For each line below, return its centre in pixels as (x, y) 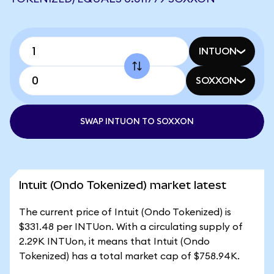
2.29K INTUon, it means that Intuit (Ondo (114, 242)
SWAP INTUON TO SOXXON (137, 122)
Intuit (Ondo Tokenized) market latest (123, 185)
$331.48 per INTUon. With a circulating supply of (131, 227)
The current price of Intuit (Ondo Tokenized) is (125, 212)
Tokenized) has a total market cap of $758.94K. (129, 256)
